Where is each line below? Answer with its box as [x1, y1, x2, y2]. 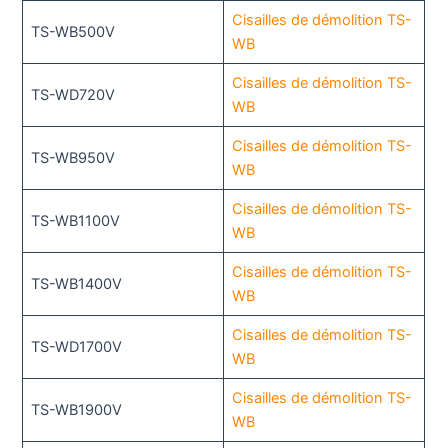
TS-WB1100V [30, 211, 120, 230]
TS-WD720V [30, 85, 115, 104]
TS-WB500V [30, 22, 115, 41]
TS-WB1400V [30, 274, 122, 293]
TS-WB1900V [30, 400, 122, 419]
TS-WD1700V [30, 337, 122, 356]
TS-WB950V [30, 148, 115, 167]
